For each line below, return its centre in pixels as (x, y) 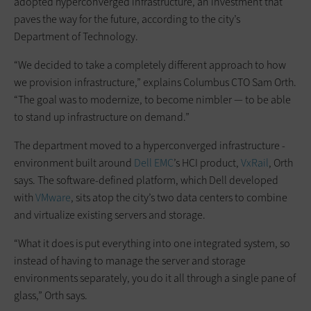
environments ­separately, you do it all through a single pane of (155, 278)
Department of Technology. (76, 36)
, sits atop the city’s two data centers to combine (179, 197)
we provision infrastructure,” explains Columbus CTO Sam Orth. (155, 82)
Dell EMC (154, 162)
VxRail (255, 162)
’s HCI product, (207, 162)
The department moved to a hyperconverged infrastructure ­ (150, 145)
